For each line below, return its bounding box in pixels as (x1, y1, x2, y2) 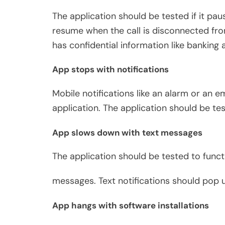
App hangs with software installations (52, 199, 209, 211)
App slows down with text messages (52, 127, 202, 138)
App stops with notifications (52, 64, 169, 75)
